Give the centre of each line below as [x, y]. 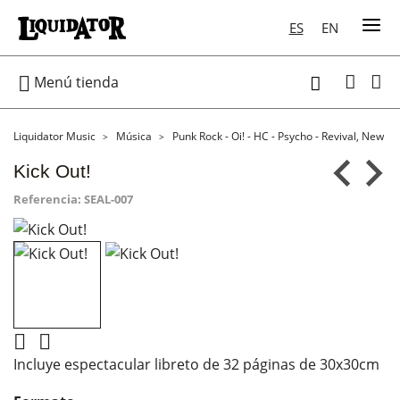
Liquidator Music [54, 136]
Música [134, 136]
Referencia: [47, 199]
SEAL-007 [108, 199]
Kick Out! [52, 171]
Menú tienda [75, 82]
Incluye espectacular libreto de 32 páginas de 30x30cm [196, 364]
